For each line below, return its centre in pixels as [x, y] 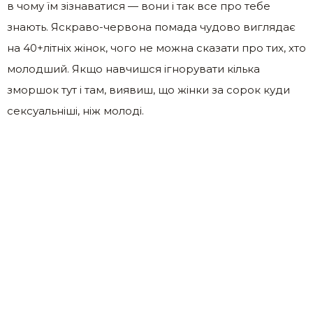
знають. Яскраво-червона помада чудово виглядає [151, 27]
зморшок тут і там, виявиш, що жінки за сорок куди [148, 90]
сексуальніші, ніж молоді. [75, 111]
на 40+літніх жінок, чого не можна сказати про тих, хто [156, 48]
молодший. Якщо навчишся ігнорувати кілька [133, 69]
